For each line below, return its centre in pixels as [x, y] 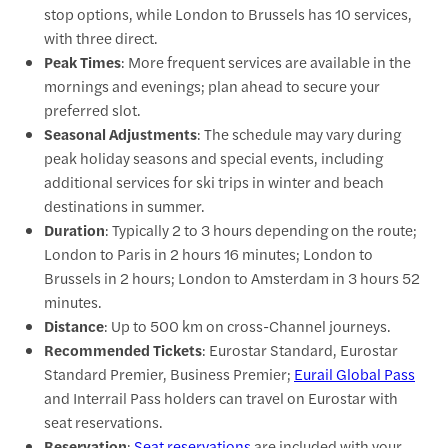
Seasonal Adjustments [120, 133]
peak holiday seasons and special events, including [213, 157]
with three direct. [104, 37]
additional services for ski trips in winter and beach [214, 181]
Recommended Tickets [123, 349]
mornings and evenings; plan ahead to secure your [212, 85]
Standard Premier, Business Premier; [169, 373]
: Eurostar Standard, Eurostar [300, 349]
